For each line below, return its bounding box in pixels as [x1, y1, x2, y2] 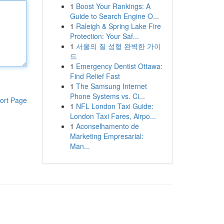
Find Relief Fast [69, 71, 120, 81]
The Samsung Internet [75, 81, 147, 91]
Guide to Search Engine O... [69, 11, 159, 21]
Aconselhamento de [75, 121, 139, 131]
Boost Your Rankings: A [75, 1, 150, 11]
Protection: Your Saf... [69, 31, 139, 41]
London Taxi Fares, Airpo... [69, 111, 156, 121]
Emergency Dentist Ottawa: [75, 61, 162, 71]
